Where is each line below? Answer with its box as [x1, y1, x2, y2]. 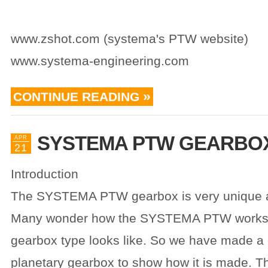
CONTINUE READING [13, 90, 139, 103]
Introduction [11, 167, 78, 181]
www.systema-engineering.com [11, 54, 189, 68]
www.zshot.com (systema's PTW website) [11, 32, 248, 45]
